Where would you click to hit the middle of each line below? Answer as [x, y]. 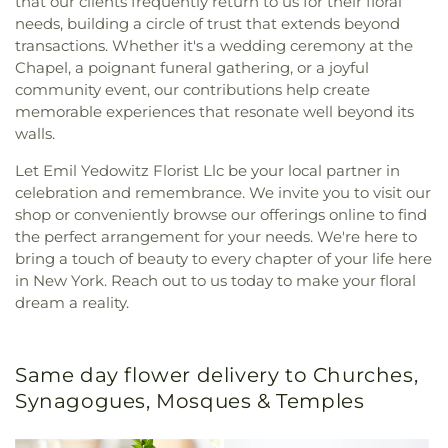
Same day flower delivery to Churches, [217, 375]
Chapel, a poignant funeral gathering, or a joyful [192, 67]
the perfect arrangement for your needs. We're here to [216, 236]
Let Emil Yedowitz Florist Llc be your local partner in [207, 170]
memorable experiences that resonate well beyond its [214, 111]
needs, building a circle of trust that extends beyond [207, 23]
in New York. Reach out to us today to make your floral [215, 280]
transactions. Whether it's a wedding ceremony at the [214, 45]
